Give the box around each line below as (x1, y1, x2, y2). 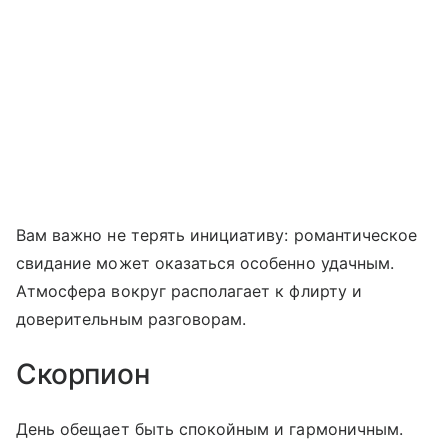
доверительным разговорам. (16, 309, 247, 330)
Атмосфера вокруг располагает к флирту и (16, 281, 362, 302)
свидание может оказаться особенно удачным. (16, 253, 395, 274)
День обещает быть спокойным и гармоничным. (16, 419, 404, 440)
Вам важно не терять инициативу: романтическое (16, 225, 418, 246)
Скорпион (16, 357, 150, 392)
